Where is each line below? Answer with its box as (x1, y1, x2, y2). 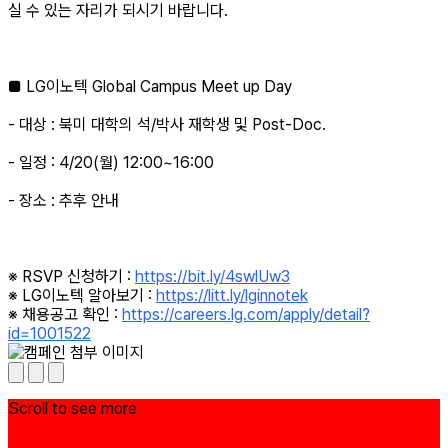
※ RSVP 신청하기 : (8, 267, 135, 287)
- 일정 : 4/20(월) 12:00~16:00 (8, 153, 214, 173)
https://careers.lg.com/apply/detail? (122, 305, 370, 325)
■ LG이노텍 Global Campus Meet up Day (8, 77, 292, 97)
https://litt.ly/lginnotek (156, 286, 308, 306)
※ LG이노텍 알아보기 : (8, 286, 156, 306)
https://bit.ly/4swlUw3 (135, 267, 290, 287)
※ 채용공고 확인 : (8, 305, 122, 325)
